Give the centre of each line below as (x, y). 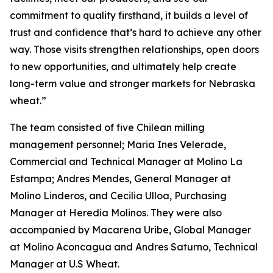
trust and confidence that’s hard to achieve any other (136, 32)
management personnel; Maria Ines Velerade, (118, 144)
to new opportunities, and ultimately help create (123, 66)
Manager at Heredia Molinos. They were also (116, 213)
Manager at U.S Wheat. (65, 264)
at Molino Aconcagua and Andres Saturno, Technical (134, 247)
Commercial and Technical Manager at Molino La (126, 161)
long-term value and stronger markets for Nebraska (133, 83)
